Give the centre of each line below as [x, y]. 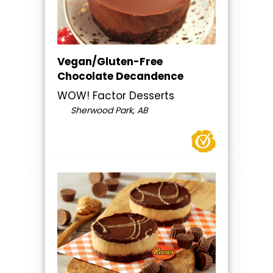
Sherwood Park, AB [108, 110]
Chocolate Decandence [120, 76]
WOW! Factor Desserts [116, 95]
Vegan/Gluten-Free [110, 61]
